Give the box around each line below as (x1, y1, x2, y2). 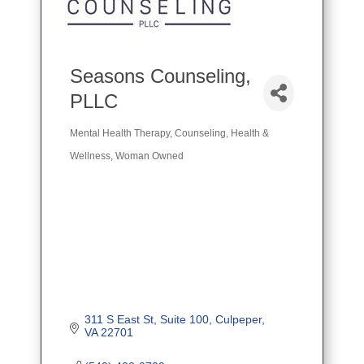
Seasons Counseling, (70, 65, 251, 87)
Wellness (70, 150, 110, 162)
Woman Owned (115, 150, 184, 162)
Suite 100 (159, 313, 209, 327)
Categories (69, 135, 141, 150)
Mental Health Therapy (70, 128, 170, 139)
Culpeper (214, 313, 262, 327)
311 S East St (84, 313, 154, 327)
